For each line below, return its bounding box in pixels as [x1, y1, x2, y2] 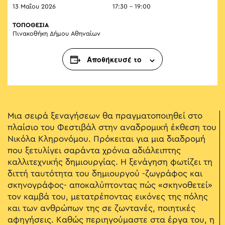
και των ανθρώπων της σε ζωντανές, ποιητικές [8, 204, 195, 213]
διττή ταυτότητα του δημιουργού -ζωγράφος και [8, 170, 202, 178]
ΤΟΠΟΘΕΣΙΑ [13, 22, 49, 29]
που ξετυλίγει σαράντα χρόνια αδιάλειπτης [8, 147, 181, 155]
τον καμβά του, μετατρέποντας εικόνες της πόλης [8, 193, 208, 201]
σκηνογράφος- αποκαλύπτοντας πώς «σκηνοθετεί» [8, 181, 212, 190]
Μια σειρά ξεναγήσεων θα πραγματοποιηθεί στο [8, 112, 202, 121]
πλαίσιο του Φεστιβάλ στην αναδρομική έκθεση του [8, 124, 216, 132]
